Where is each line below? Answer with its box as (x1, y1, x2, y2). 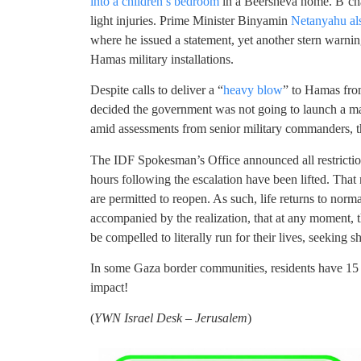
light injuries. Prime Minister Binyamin (90, 13, 291, 27)
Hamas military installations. (90, 52, 234, 66)
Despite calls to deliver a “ (90, 83, 223, 98)
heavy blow (223, 83, 283, 98)
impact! (90, 280, 128, 295)
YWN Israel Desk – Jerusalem (94, 311, 247, 326)
